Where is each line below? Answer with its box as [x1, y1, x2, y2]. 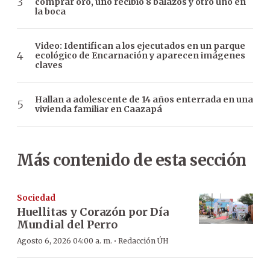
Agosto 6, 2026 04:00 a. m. [17, 236, 112, 246]
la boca [35, 6, 66, 17]
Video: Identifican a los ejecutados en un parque [35, 40, 245, 52]
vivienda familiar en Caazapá [35, 104, 162, 115]
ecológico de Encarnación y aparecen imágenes [35, 50, 245, 61]
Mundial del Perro [17, 218, 118, 232]
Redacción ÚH [118, 236, 169, 246]
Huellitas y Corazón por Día [17, 205, 169, 219]
